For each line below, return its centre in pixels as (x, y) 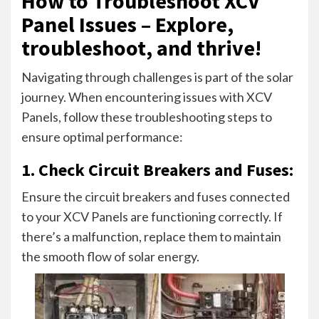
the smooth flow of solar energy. (110, 256)
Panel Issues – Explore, (127, 24)
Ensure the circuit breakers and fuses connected (156, 196)
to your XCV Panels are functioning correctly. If (152, 216)
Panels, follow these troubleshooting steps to (147, 116)
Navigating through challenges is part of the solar (157, 77)
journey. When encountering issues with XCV (147, 96)
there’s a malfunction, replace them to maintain (151, 236)
